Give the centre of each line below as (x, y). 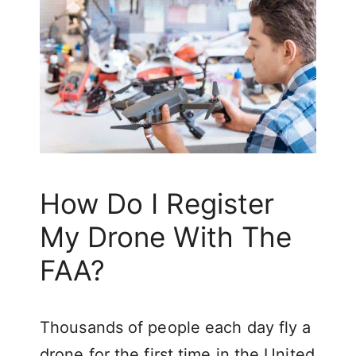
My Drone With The (166, 236)
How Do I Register (157, 203)
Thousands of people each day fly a (176, 327)
